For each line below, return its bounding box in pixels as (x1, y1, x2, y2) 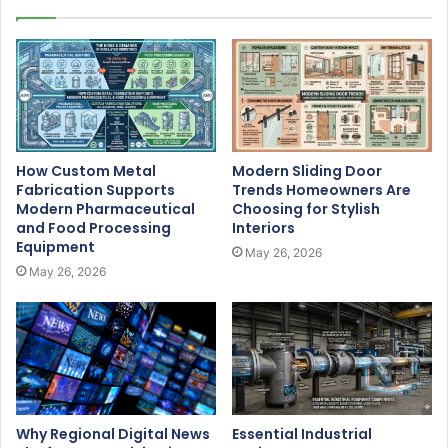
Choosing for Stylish (232, 199, 380, 220)
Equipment (16, 237, 95, 258)
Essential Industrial (232, 423, 372, 444)
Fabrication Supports (16, 180, 175, 201)
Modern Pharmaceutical (16, 199, 195, 220)
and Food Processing (16, 218, 171, 239)
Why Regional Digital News (16, 423, 210, 444)
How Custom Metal (16, 161, 156, 182)
